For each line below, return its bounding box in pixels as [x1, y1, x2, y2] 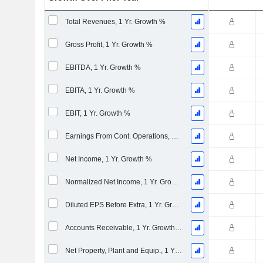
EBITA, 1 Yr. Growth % [65, 86, 135, 95]
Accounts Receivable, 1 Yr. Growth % [174, 224, 182, 232]
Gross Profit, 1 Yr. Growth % [65, 41, 153, 49]
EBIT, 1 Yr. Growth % [65, 109, 130, 117]
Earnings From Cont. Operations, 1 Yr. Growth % [171, 132, 178, 140]
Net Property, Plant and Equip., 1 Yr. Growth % [174, 247, 182, 255]
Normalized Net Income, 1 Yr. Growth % [171, 178, 178, 186]
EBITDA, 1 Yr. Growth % [65, 63, 141, 72]
